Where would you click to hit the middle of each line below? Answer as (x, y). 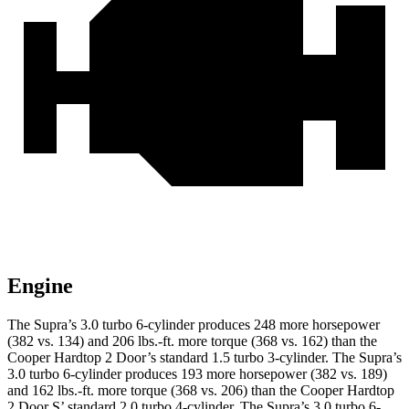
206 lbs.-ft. (143, 341)
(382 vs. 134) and (60, 341)
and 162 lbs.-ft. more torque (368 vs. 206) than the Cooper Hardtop (201, 391)
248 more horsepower (315, 325)
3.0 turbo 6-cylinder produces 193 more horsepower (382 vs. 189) (197, 374)
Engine (40, 286)
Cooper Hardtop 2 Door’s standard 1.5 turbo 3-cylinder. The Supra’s (204, 358)
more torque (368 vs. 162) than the (276, 341)
